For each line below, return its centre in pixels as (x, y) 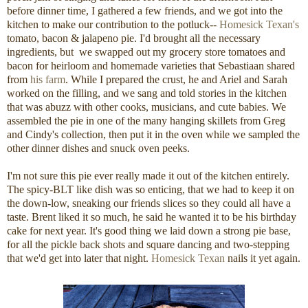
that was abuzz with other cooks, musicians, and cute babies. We (146, 107)
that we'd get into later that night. (79, 258)
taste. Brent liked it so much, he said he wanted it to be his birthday (152, 217)
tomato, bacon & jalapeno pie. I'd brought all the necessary (134, 38)
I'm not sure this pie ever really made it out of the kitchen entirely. (148, 176)
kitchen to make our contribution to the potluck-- (113, 25)
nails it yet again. (263, 258)
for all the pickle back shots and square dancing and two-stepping (148, 245)
